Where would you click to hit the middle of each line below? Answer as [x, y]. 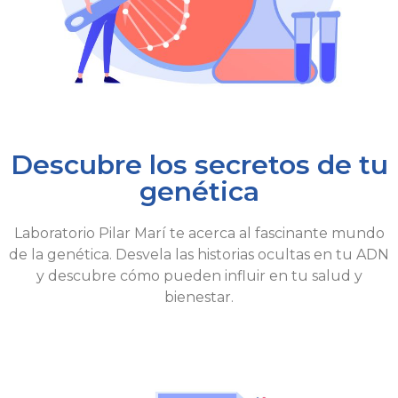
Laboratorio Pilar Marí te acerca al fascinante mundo [199, 234]
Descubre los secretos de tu [199, 165]
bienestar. [199, 298]
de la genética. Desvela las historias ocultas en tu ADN [199, 255]
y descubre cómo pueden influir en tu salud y [199, 276]
